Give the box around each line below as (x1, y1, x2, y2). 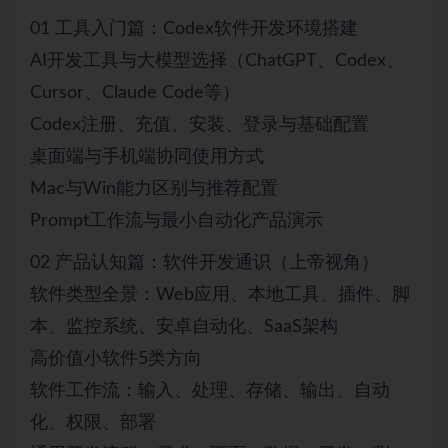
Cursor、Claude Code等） (30, 83, 240, 102)
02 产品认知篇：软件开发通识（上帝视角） (30, 253, 379, 272)
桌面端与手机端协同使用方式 (30, 147, 264, 166)
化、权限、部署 (30, 413, 156, 432)
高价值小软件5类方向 (30, 349, 202, 368)
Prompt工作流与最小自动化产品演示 (30, 211, 323, 230)
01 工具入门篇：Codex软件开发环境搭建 (30, 19, 358, 38)
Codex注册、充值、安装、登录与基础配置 (30, 115, 369, 134)
